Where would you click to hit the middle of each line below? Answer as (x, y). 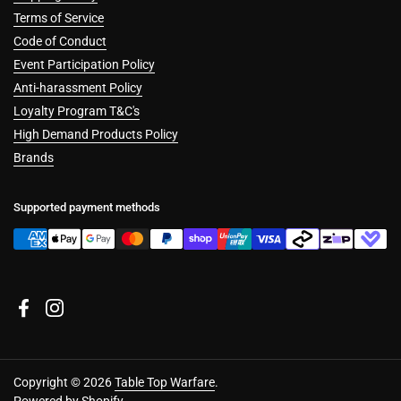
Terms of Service (59, 18)
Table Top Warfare (165, 383)
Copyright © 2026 (64, 383)
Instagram (83, 316)
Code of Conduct (60, 42)
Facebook (51, 316)
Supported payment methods (87, 208)
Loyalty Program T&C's (77, 111)
